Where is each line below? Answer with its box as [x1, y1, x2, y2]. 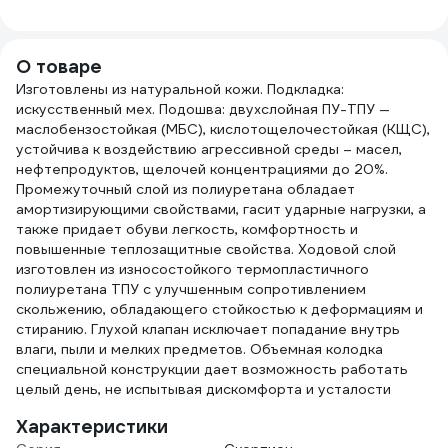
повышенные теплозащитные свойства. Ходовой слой [16, 240, 396, 258]
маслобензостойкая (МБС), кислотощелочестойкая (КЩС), [16, 120, 430, 138]
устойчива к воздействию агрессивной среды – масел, [16, 140, 402, 158]
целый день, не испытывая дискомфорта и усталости [16, 380, 391, 398]
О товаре [16, 55, 102, 78]
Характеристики [16, 415, 168, 438]
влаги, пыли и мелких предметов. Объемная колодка [16, 340, 383, 358]
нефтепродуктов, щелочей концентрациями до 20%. [16, 160, 388, 178]
